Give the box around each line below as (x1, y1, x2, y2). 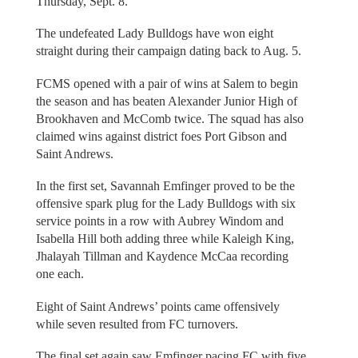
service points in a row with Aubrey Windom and (35, 214, 284, 229)
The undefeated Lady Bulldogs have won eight (35, 26, 273, 41)
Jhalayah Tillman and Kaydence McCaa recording (35, 249, 288, 264)
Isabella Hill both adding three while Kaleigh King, (35, 232, 294, 246)
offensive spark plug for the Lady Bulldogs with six (35, 197, 296, 211)
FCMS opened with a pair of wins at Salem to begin (35, 76, 298, 90)
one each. (35, 267, 84, 281)
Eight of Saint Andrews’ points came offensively (35, 299, 280, 313)
